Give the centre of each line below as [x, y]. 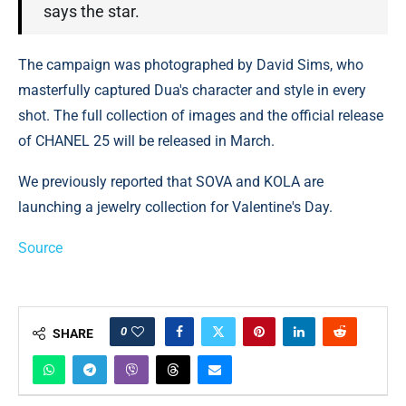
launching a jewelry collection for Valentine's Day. [175, 208]
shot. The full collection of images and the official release [201, 116]
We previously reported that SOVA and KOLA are [171, 182]
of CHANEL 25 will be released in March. [146, 141]
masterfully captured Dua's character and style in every [192, 91]
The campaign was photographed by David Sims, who [191, 65]
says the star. [92, 12]
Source [40, 248]
